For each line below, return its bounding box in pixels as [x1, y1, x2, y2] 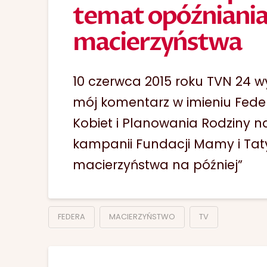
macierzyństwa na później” [73, 156, 243, 174]
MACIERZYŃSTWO [108, 210, 175, 222]
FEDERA [57, 210, 85, 222]
